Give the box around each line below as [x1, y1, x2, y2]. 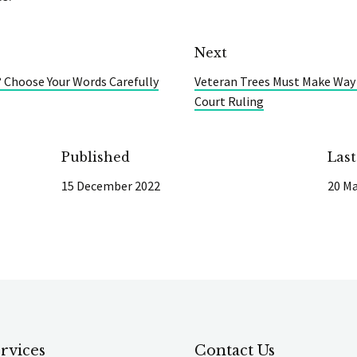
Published [61, 148, 131, 165]
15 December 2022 [61, 177, 161, 194]
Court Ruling [194, 92, 264, 109]
